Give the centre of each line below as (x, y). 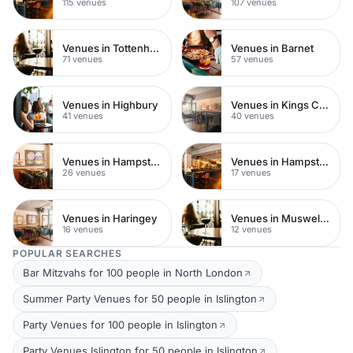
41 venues (83, 115)
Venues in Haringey (110, 218)
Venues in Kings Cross (324, 104)
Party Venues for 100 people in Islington (120, 325)
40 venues (253, 115)
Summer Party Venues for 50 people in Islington (140, 299)
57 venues (252, 59)
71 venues (82, 59)
